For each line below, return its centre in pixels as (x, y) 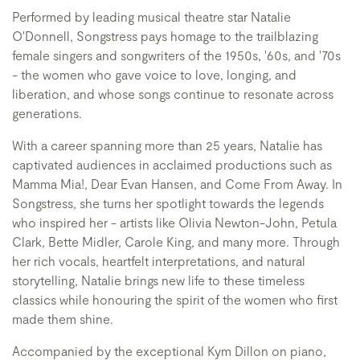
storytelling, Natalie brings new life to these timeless (158, 280)
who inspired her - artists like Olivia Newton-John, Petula (174, 222)
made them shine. (63, 319)
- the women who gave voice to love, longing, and (154, 74)
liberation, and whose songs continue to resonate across (173, 94)
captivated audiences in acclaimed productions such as (172, 164)
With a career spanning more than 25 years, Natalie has (167, 145)
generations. (47, 113)
